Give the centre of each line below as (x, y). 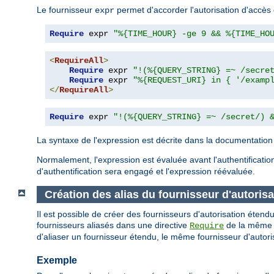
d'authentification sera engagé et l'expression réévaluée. (146, 171)
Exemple (57, 261)
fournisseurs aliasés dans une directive (113, 225)
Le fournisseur (66, 9)
